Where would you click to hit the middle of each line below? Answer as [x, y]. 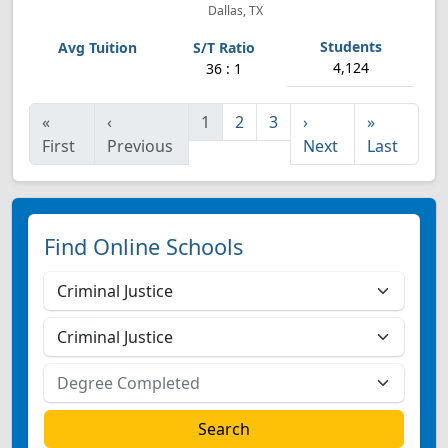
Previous [140, 146]
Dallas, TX [233, 10]
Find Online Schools [143, 246]
